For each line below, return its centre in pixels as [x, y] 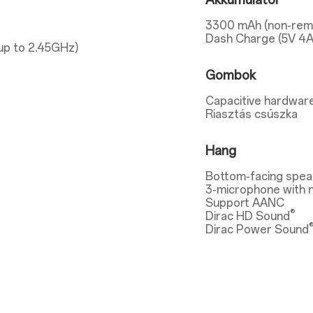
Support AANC [245, 203]
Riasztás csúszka [252, 114]
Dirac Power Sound [257, 230]
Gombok [231, 75]
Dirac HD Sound [248, 216]
